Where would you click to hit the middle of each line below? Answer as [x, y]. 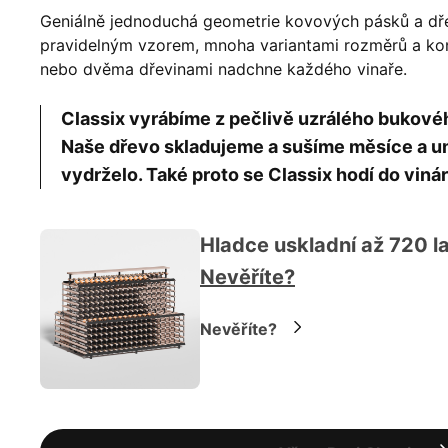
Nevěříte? [247, 276]
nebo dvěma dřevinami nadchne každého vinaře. [223, 68]
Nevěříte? [238, 328]
